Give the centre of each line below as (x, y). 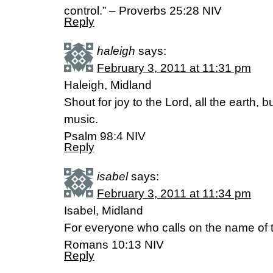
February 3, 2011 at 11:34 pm (174, 194)
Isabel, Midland (104, 211)
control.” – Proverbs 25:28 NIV (143, 11)
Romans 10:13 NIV (114, 245)
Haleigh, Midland (108, 85)
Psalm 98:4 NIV (105, 136)
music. (81, 119)
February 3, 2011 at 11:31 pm (174, 68)
